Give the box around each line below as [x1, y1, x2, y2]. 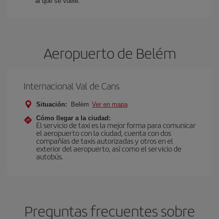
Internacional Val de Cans [23, 79, 120, 92]
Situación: [36, 101, 67, 108]
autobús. [36, 151, 63, 161]
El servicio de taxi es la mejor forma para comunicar [36, 120, 196, 130]
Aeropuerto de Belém [43, 43, 176, 63]
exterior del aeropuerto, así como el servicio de [36, 143, 181, 153]
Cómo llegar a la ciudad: [36, 114, 110, 122]
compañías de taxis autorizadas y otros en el [36, 135, 173, 146]
